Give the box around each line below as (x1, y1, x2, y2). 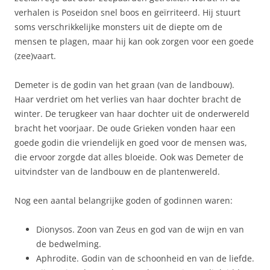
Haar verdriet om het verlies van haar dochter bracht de (14, 93, 241, 105)
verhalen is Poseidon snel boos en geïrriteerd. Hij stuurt (14, 7, 240, 18)
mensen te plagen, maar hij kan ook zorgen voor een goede (14, 36, 254, 47)
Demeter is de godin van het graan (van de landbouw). (14, 79, 234, 90)
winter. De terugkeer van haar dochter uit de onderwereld (14, 108, 250, 119)
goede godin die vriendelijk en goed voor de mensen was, (14, 137, 247, 148)
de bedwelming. (36, 238, 101, 250)
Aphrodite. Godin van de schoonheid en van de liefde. (36, 253, 254, 264)
